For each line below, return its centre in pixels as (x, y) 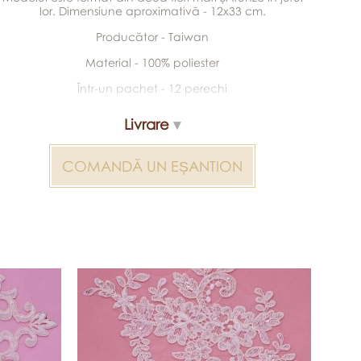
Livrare (147, 124)
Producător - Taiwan (153, 37)
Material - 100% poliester (153, 62)
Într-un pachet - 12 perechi (153, 88)
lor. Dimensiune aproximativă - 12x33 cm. (152, 11)
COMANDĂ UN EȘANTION (153, 166)
